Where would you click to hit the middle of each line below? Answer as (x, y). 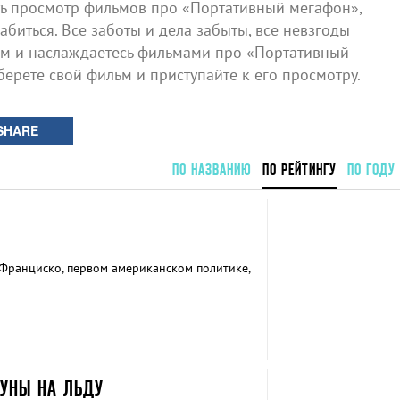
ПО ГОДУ (371, 169)
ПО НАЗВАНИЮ (212, 169)
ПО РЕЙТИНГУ (299, 169)
